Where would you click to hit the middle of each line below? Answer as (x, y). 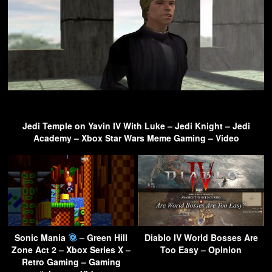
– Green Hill (103, 237)
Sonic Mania (41, 237)
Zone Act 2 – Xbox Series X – (71, 249)
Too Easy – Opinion (201, 249)
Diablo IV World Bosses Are (201, 237)
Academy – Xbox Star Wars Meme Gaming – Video (136, 138)
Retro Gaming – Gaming (71, 261)
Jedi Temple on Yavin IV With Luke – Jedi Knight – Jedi (136, 125)
